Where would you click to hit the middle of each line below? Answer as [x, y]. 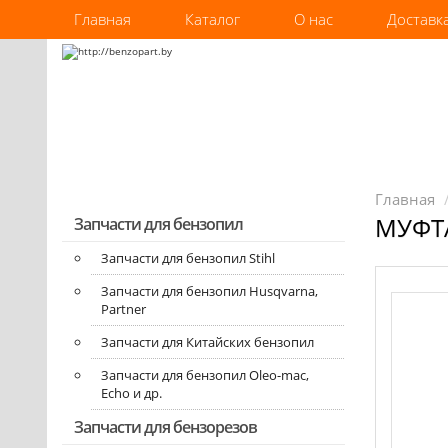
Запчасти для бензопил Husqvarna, [209, 291]
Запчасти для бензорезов [165, 427]
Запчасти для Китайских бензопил [207, 342]
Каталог [212, 19]
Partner [123, 309]
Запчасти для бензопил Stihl [188, 258]
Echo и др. [131, 393]
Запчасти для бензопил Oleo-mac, [205, 375]
